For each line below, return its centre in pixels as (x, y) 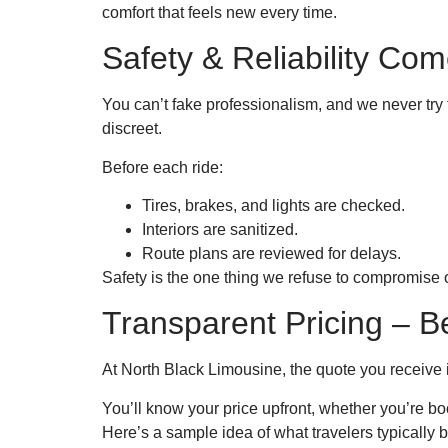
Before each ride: (162, 167)
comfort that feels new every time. (219, 12)
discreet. (132, 129)
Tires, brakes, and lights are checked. (273, 205)
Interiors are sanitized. (220, 229)
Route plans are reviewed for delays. (271, 253)
